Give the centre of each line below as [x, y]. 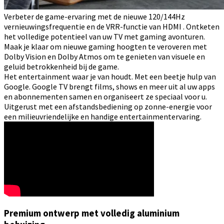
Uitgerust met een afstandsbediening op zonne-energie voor [108, 106]
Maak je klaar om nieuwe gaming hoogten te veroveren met [105, 46]
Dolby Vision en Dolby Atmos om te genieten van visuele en [104, 56]
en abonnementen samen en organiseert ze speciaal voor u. [105, 96]
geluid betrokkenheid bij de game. [61, 66]
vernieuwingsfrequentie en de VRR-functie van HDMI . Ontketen [112, 26]
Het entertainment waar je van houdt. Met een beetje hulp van [110, 76]
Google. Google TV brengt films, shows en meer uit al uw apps [109, 86]
